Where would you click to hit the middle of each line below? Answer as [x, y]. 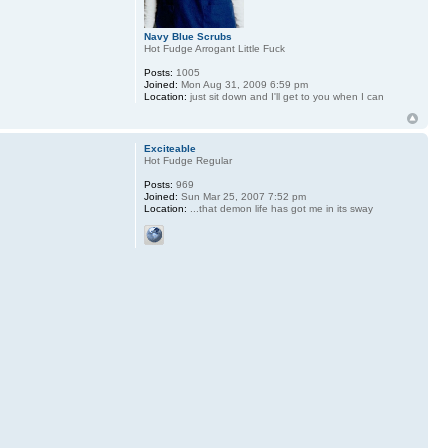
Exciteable [169, 149]
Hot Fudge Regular [187, 161]
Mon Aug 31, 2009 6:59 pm [242, 85]
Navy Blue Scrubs [187, 37]
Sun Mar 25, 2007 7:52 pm [241, 197]
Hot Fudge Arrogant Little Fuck [214, 49]
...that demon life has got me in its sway [279, 209]
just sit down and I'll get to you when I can [285, 97]
